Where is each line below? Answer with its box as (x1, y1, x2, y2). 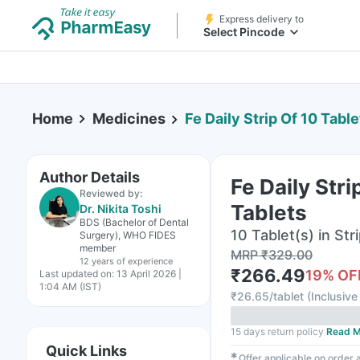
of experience (117, 256, 173, 267)
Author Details (39, 169, 140, 186)
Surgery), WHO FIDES (80, 229, 176, 241)
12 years (80, 256, 114, 267)
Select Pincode (203, 25, 284, 39)
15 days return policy (231, 325, 324, 337)
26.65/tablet (237, 289, 304, 303)
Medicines (92, 110, 166, 127)
